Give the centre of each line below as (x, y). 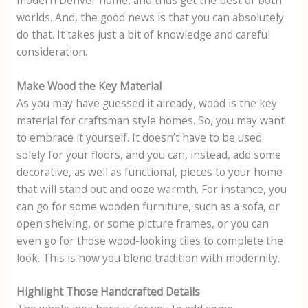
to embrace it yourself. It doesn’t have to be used (139, 137)
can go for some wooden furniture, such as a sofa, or (148, 206)
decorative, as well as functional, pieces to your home (149, 172)
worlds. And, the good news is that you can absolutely (150, 17)
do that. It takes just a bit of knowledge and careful (143, 34)
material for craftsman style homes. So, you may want (150, 120)
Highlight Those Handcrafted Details (108, 292)
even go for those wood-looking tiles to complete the (150, 240)
